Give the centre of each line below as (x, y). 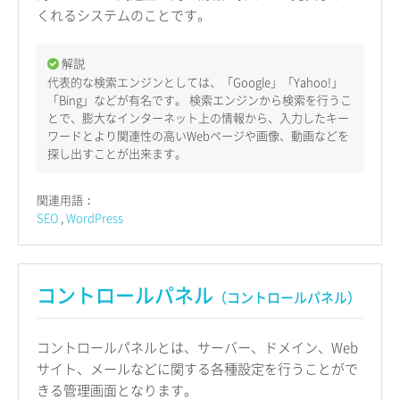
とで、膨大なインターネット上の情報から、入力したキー (198, 118)
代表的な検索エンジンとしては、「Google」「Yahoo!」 (195, 82)
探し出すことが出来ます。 (117, 154)
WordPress (95, 218)
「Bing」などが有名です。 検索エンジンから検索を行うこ (200, 100)
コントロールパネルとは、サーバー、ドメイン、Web (197, 348)
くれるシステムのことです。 (124, 16)
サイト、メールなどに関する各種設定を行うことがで (197, 369)
